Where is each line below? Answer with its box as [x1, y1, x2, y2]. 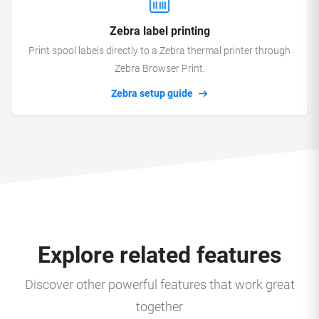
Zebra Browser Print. [114, 62, 205, 75]
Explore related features [38, 241, 281, 268]
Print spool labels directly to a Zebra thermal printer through [28, 44, 291, 57]
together [136, 299, 183, 314]
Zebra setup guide [110, 87, 195, 100]
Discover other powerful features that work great [24, 277, 295, 292]
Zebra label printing [109, 23, 210, 38]
